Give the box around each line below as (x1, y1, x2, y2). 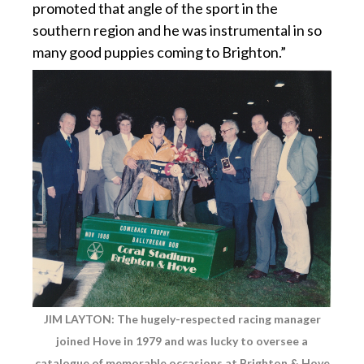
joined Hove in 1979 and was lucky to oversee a (56, 333, 308, 348)
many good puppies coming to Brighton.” (32, 42, 286, 61)
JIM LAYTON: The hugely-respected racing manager (43, 311, 321, 326)
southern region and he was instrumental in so (32, 20, 322, 39)
